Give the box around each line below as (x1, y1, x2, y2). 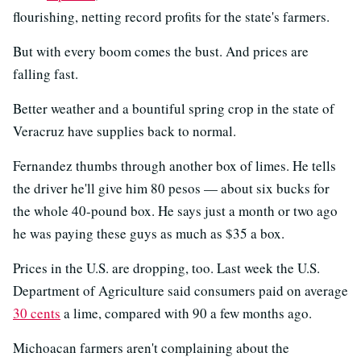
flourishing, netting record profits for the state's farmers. (13, 6, 330, 26)
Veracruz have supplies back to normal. (13, 121, 236, 140)
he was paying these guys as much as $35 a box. (13, 223, 284, 243)
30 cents (13, 303, 60, 322)
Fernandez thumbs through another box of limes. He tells (13, 156, 336, 175)
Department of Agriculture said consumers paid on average (13, 280, 348, 300)
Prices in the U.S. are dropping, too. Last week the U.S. (13, 258, 320, 277)
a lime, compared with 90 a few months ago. (60, 303, 312, 322)
